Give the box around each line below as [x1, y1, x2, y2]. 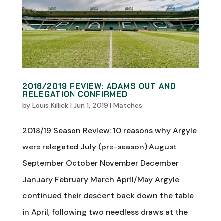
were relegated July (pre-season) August [22, 141, 177, 152]
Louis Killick [32, 100, 68, 110]
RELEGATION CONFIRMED [22, 88, 128, 99]
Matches [113, 100, 142, 110]
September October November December [22, 157, 179, 168]
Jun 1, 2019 [73, 100, 108, 110]
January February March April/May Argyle [22, 174, 179, 184]
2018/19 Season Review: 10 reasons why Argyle [22, 125, 197, 136]
